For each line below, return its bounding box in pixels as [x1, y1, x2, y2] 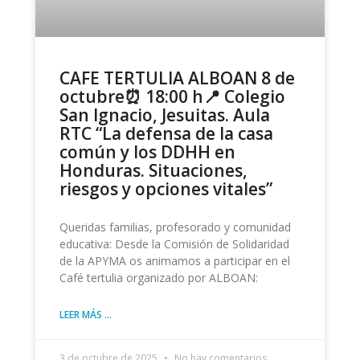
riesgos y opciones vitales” [59, 177, 272, 200]
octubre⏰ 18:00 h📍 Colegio [59, 84, 285, 108]
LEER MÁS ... [59, 307, 112, 321]
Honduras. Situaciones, [59, 158, 247, 182]
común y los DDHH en [59, 140, 235, 163]
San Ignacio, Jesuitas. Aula [59, 103, 270, 126]
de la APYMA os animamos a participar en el [59, 252, 290, 268]
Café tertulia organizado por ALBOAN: [59, 269, 258, 285]
